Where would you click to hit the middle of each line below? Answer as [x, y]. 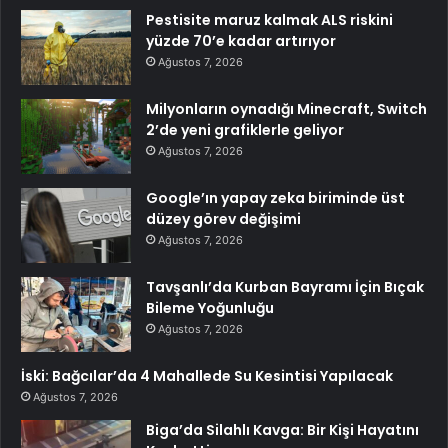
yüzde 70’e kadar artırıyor [241, 41]
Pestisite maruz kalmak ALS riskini [269, 20]
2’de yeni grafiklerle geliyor [245, 130]
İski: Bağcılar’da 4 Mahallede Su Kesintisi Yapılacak [207, 376]
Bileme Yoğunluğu [210, 308]
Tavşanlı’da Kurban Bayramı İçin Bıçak [285, 287]
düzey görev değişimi [223, 219]
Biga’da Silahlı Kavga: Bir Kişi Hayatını [282, 430]
